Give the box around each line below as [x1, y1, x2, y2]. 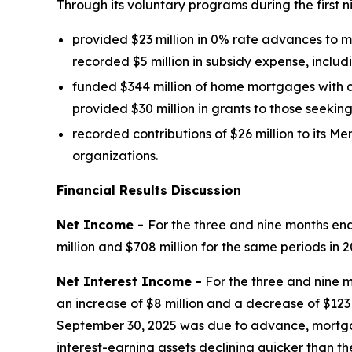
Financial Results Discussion [57, 181, 241, 198]
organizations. [72, 147, 158, 163]
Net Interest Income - [57, 273, 202, 289]
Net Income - [57, 216, 148, 233]
